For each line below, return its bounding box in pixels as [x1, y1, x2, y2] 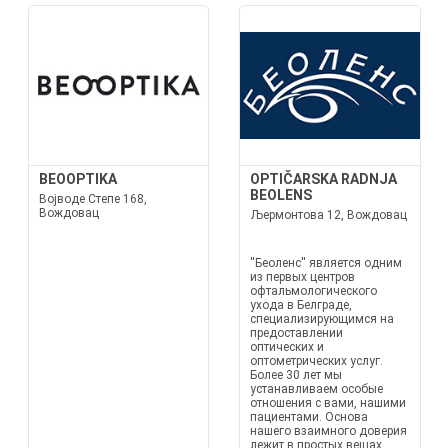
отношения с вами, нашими [250, 396, 406, 410]
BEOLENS [250, 187, 312, 203]
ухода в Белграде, [250, 298, 352, 312]
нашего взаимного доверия [250, 424, 407, 438]
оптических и [250, 340, 324, 354]
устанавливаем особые [250, 382, 383, 396]
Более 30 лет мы [250, 368, 342, 382]
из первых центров [250, 270, 355, 284]
